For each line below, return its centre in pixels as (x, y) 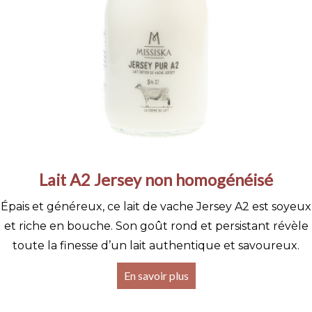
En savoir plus (156, 275)
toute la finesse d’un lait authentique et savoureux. (156, 245)
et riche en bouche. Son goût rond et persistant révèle (156, 226)
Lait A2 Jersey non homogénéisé (156, 180)
